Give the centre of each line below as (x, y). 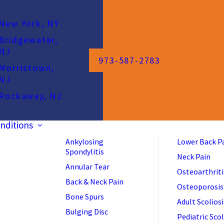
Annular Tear (87, 166)
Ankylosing (84, 141)
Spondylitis (85, 151)
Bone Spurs (85, 196)
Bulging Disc (87, 211)
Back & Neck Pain (94, 181)
